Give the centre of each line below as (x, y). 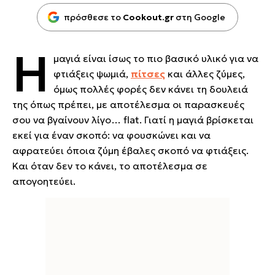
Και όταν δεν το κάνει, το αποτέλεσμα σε (110, 166)
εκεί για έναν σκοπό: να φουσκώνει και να (111, 135)
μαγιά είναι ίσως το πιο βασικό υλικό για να (156, 58)
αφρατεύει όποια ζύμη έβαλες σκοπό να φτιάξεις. (130, 150)
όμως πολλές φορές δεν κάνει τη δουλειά (151, 89)
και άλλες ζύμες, (205, 74)
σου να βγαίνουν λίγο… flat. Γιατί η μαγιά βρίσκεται (133, 120)
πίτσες (148, 74)
